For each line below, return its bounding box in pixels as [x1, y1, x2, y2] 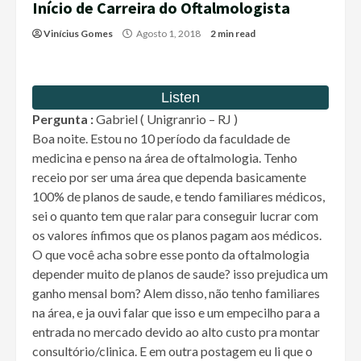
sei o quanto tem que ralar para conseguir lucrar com [32, 208, 318, 224]
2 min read [210, 27, 255, 40]
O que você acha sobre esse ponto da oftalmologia [32, 247, 309, 263]
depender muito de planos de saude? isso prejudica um [32, 266, 328, 282]
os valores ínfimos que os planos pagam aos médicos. [32, 227, 322, 243]
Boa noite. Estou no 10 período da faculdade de [32, 131, 290, 147]
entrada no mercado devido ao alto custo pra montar [32, 324, 320, 340]
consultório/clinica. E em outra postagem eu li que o [32, 343, 313, 359]
